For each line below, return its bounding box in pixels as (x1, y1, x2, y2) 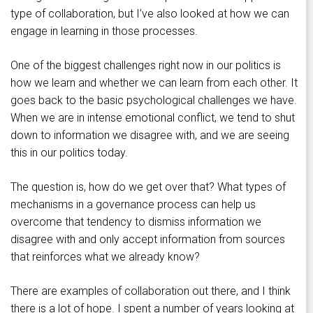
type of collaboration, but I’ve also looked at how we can (10, 7, 289, 21)
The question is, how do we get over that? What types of (10, 180, 286, 194)
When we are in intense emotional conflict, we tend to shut (10, 111, 295, 125)
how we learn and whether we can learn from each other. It (10, 76, 298, 90)
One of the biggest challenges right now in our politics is (10, 59, 281, 73)
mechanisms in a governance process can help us (10, 198, 256, 212)
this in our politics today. (10, 146, 128, 160)
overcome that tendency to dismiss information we (10, 215, 261, 229)
